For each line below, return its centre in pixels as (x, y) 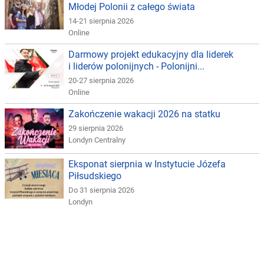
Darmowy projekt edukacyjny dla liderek (151, 55)
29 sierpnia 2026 (96, 128)
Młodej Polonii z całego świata (132, 7)
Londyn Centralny (97, 140)
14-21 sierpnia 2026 (101, 21)
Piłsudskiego (95, 176)
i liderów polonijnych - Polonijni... (136, 67)
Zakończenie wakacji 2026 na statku (144, 114)
